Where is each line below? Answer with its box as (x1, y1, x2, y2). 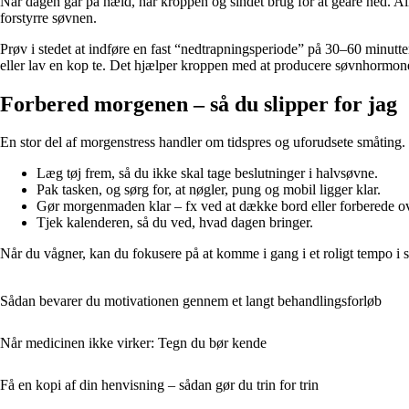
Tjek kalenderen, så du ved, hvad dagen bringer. (37, 215, 313, 231)
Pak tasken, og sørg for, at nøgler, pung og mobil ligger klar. (37, 182, 381, 198)
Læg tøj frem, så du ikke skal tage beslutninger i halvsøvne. (37, 165, 378, 182)
